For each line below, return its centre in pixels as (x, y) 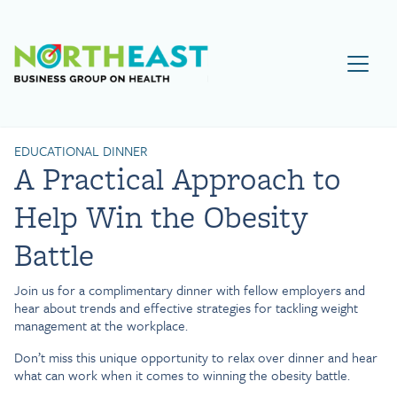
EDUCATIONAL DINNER (81, 151)
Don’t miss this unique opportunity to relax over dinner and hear (196, 357)
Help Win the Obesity (161, 217)
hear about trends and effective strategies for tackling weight (186, 307)
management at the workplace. (101, 325)
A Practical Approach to (177, 179)
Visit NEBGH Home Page (294, 53)
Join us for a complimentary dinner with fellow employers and (190, 290)
